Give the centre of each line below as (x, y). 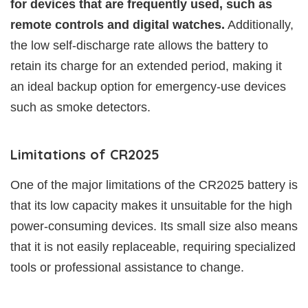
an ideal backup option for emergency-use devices (148, 86)
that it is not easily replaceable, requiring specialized (153, 246)
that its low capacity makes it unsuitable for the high (151, 205)
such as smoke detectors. (80, 107)
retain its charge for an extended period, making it (146, 66)
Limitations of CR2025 (85, 154)
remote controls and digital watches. (118, 24)
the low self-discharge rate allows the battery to (139, 45)
